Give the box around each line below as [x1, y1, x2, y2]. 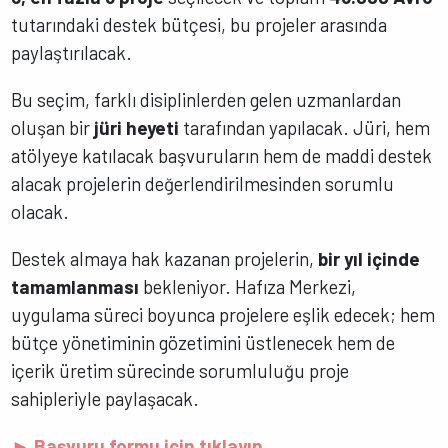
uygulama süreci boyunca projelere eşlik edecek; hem [11, 302, 436, 326]
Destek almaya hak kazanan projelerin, [11, 246, 319, 270]
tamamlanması [11, 274, 140, 298]
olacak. [11, 200, 70, 223]
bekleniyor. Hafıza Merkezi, [139, 274, 357, 298]
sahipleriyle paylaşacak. [11, 386, 204, 410]
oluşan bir [11, 116, 95, 139]
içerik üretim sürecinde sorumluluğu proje [11, 358, 350, 382]
